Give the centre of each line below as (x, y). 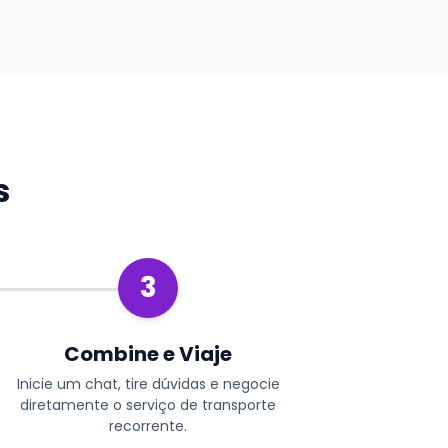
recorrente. (148, 425)
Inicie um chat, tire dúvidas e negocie (148, 383)
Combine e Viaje (148, 353)
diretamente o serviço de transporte (148, 404)
